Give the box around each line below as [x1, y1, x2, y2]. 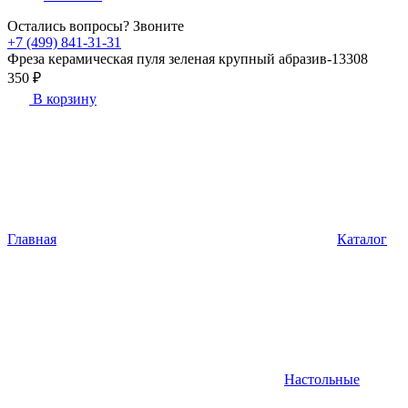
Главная [7, 231, 56, 247]
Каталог [337, 231, 387, 247]
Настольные [284, 372, 360, 387]
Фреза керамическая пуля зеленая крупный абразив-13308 [7, 51, 368, 66]
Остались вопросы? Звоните [7, 18, 184, 34]
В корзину [29, 91, 97, 107]
